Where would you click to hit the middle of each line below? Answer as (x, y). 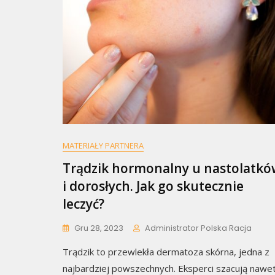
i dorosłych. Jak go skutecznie (153, 186)
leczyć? (83, 204)
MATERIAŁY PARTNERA (103, 146)
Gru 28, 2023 (99, 228)
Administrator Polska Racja (198, 228)
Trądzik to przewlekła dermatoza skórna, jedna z (166, 252)
